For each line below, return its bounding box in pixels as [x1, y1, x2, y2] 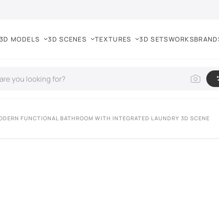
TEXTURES [95, 34, 131, 44]
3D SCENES [48, 34, 87, 44]
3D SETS [139, 34, 169, 44]
